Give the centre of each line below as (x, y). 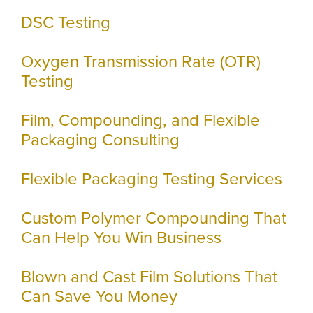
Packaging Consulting (100, 140)
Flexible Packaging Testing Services (152, 179)
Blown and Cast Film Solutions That (149, 277)
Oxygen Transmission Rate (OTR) (141, 61)
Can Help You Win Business (121, 238)
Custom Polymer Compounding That (154, 218)
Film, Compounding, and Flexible (140, 120)
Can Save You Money (99, 296)
